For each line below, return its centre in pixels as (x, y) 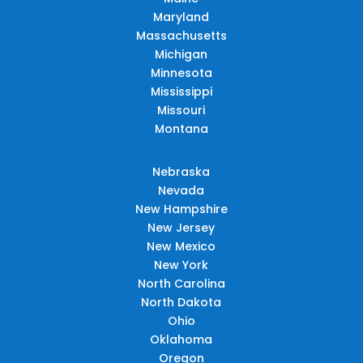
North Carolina (181, 283)
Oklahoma (181, 339)
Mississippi (181, 91)
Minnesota (181, 73)
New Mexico (181, 246)
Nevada (181, 190)
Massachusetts (181, 35)
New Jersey (181, 227)
